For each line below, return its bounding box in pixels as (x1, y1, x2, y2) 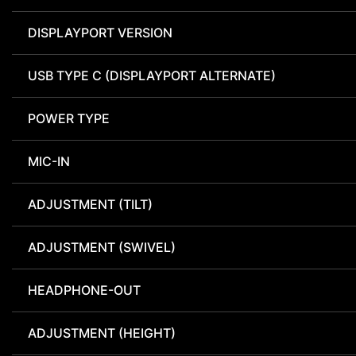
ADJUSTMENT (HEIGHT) (28, 325, 176, 342)
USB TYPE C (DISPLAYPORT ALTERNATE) (28, 68, 276, 84)
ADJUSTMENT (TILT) (28, 196, 153, 213)
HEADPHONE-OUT (28, 282, 141, 299)
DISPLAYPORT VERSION (28, 25, 172, 41)
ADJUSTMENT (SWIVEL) (28, 239, 176, 256)
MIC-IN (28, 153, 70, 170)
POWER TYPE (28, 110, 110, 127)
